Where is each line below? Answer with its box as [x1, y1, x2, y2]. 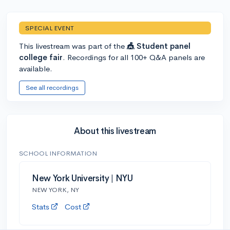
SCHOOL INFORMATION [19, 148, 97, 158]
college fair [19, 52, 63, 62]
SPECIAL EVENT [25, 23, 74, 32]
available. [19, 63, 52, 73]
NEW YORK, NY [32, 185, 79, 194]
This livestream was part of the [19, 41, 127, 51]
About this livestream [74, 125, 156, 137]
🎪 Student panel [127, 41, 190, 51]
